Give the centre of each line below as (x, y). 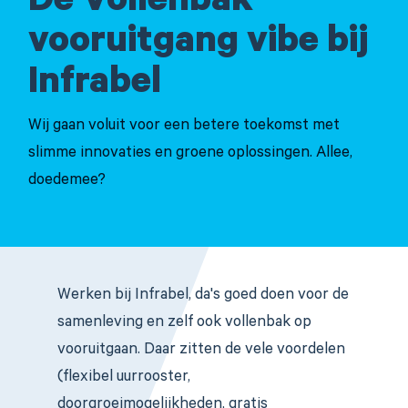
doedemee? (67, 182)
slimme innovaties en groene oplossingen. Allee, (190, 154)
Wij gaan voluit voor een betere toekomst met (184, 127)
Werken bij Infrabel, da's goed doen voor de (203, 296)
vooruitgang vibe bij (198, 45)
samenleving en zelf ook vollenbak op (184, 324)
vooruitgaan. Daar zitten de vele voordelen (201, 351)
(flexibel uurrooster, (124, 378)
